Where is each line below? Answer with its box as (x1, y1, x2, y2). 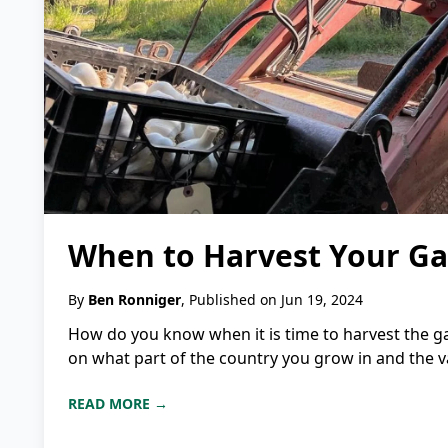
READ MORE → (68, 394, 168, 414)
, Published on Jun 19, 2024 (181, 290, 363, 310)
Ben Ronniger (88, 290, 181, 310)
